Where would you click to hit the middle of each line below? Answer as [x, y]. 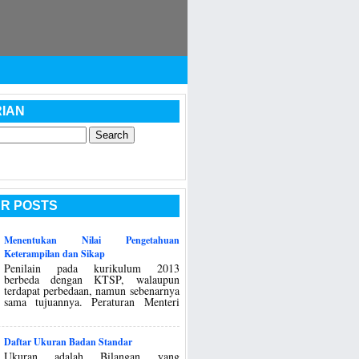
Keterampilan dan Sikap [55, 253]
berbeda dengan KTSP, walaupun [92, 279]
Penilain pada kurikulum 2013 [92, 268]
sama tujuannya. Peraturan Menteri [92, 301]
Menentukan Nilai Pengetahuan [92, 240]
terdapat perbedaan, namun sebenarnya [92, 290]
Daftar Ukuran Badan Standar [69, 342]
